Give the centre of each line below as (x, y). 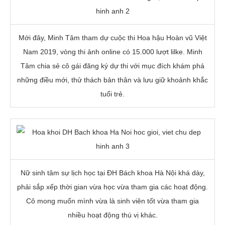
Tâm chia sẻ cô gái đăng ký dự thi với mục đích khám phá (113, 66)
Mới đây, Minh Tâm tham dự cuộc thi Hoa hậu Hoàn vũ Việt (113, 37)
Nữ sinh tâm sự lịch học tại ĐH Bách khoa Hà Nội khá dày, (113, 173)
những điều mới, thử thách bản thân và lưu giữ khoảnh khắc (113, 80)
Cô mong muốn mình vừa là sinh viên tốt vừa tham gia (113, 201)
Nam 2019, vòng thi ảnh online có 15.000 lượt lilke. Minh (113, 51)
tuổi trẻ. (113, 94)
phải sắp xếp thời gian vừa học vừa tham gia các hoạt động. (113, 187)
